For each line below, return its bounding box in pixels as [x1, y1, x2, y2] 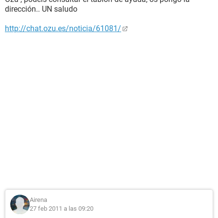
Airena [30, 196, 47, 203]
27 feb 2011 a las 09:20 [30, 205, 93, 212]
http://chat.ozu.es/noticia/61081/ [5, 24, 121, 33]
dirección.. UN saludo [5, 4, 77, 14]
